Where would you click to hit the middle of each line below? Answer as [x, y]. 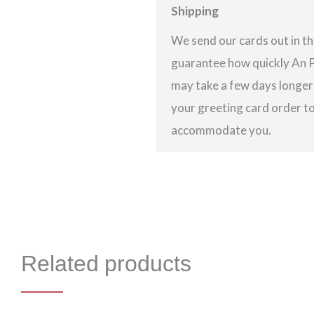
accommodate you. [221, 130]
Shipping [194, 11]
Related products [106, 265]
